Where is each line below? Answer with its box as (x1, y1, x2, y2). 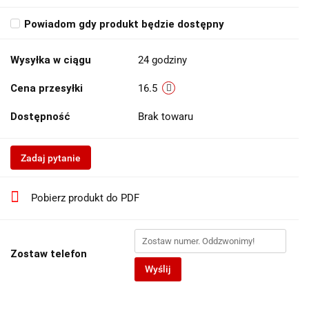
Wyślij (145, 263, 171, 275)
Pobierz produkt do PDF (31, 192, 139, 204)
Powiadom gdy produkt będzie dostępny (24, 18, 224, 30)
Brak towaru (138, 110, 196, 123)
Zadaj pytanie (21, 152, 81, 163)
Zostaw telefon (10, 248, 87, 260)
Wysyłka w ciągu (10, 54, 91, 66)
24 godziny (138, 54, 187, 66)
